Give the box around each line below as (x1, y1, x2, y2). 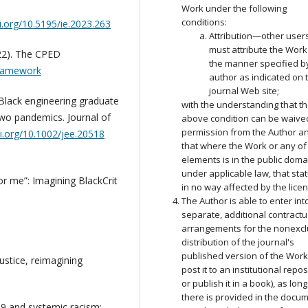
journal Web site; (209, 85, 280, 98)
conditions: (181, 16, 228, 29)
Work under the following (181, 2, 287, 15)
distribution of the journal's (181, 236, 295, 249)
